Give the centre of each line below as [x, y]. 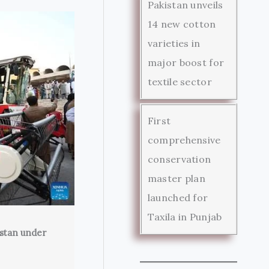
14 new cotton [182, 24]
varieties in [174, 43]
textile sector [180, 81]
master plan [177, 178]
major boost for [186, 62]
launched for [178, 197]
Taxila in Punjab [185, 216]
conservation [179, 159]
